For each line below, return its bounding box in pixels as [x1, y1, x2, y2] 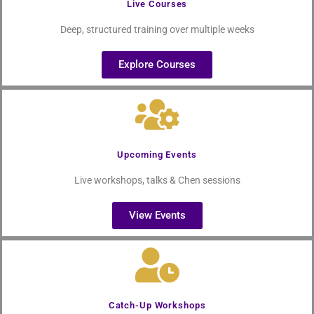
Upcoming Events [117, 148, 197, 160]
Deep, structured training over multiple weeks [60, 23, 254, 35]
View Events [128, 208, 186, 221]
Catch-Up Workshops [108, 299, 206, 310]
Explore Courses [118, 57, 196, 71]
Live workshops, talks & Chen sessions [74, 174, 240, 186]
